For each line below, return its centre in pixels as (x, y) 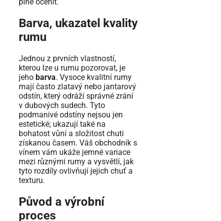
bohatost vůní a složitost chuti (71, 133)
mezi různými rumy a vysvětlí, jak (76, 161)
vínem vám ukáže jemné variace (74, 152)
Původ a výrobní (62, 202)
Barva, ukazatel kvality (78, 23)
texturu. (32, 180)
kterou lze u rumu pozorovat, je (72, 68)
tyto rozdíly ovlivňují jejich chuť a (76, 171)
